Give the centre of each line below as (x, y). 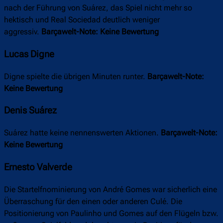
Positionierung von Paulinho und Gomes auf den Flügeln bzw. (111, 213)
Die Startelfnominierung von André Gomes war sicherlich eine (111, 189)
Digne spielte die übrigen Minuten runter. (76, 76)
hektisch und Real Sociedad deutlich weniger (82, 20)
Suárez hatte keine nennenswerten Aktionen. (82, 133)
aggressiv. (23, 32)
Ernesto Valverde (38, 167)
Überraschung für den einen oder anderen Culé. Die (93, 201)
